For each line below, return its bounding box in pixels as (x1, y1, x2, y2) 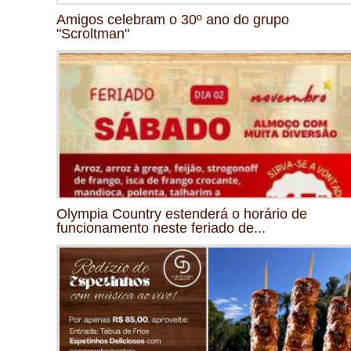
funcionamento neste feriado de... (56, 219, 266, 236)
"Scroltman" (56, 25, 129, 42)
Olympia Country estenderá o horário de (56, 205, 307, 222)
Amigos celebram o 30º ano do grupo (56, 11, 289, 27)
